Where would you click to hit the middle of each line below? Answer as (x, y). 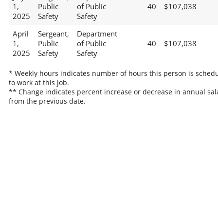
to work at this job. (39, 82)
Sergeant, (53, 34)
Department (97, 34)
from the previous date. (47, 101)
